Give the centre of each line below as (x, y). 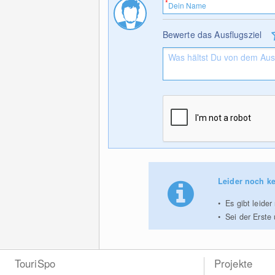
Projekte (233, 263)
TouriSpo (35, 263)
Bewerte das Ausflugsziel (212, 34)
